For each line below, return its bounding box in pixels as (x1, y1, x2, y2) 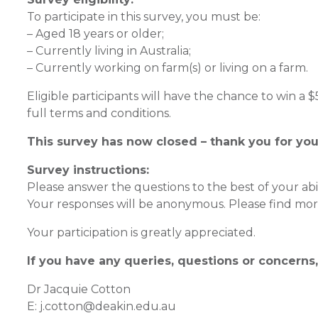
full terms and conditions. (27, 106, 171, 120)
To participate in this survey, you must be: (27, 10, 261, 23)
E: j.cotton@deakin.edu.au (27, 300, 176, 313)
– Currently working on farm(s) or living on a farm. (27, 61, 311, 75)
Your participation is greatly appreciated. (27, 226, 258, 239)
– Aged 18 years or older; (27, 27, 164, 40)
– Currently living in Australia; (27, 44, 191, 57)
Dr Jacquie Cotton (27, 283, 133, 296)
